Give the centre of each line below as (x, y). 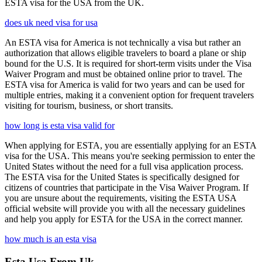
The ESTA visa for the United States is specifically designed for (122, 177)
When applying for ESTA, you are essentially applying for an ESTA (130, 146)
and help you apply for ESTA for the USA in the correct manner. (124, 219)
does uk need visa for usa (51, 23)
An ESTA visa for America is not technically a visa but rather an (123, 43)
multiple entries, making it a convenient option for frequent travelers (129, 95)
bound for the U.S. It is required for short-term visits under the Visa (128, 64)
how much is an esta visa (51, 239)
